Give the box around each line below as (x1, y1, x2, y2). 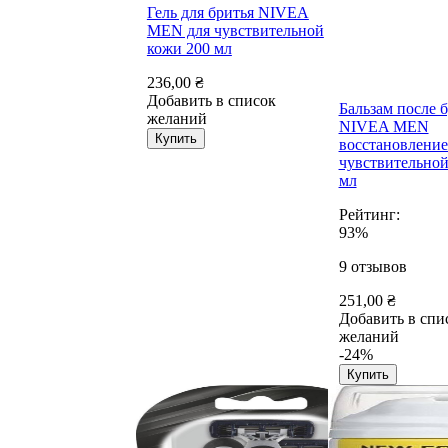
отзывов (350, 258, 407, 276)
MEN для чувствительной (146, 22, 324, 40)
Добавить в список (146, 92, 276, 110)
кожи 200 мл (146, 40, 232, 58)
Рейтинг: (338, 206, 400, 224)
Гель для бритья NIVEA (146, 4, 309, 22)
